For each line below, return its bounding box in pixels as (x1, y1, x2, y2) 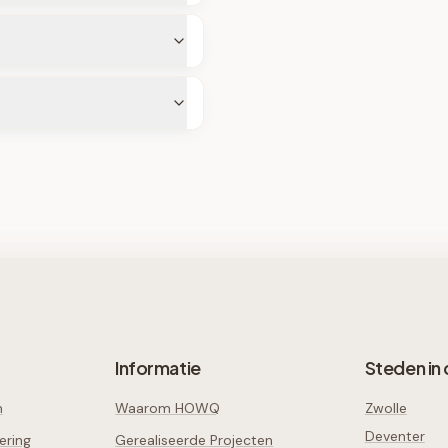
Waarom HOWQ (115, 399, 221, 417)
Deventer (364, 427, 425, 445)
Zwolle (364, 399, 407, 417)
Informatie (115, 356, 201, 379)
